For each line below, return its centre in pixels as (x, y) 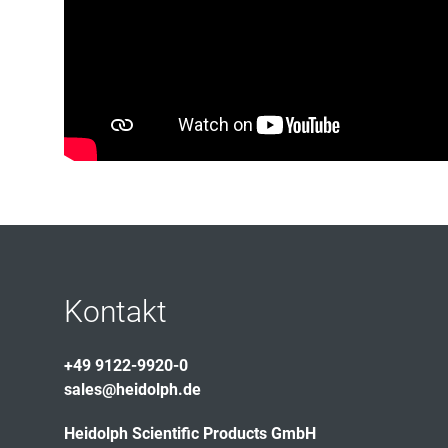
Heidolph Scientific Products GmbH (190, 434)
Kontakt (115, 312)
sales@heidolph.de (132, 390)
